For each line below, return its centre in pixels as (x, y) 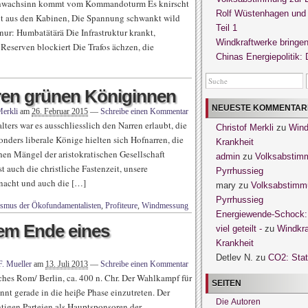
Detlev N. (234, 257)
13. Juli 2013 (67, 264)
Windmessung (165, 206)
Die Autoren (238, 302)
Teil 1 (227, 28)
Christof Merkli (245, 128)
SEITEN (227, 283)
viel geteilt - (239, 229)
